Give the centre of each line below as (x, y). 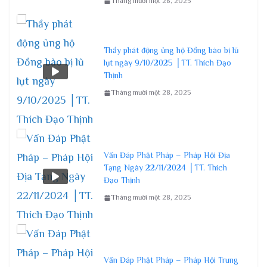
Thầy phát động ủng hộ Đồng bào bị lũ (171, 50)
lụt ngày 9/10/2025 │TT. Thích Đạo (167, 63)
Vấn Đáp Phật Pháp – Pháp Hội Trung (171, 260)
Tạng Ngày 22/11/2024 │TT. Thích (165, 168)
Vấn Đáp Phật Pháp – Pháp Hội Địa (167, 155)
